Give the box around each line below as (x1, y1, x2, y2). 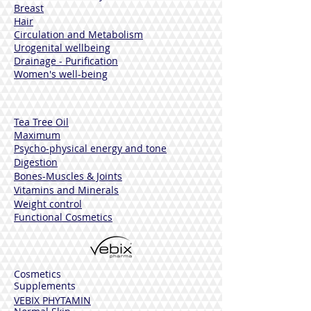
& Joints (84, 169, 122, 183)
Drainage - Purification (14, 54, 118, 67)
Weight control (14, 197, 82, 210)
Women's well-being (14, 67, 108, 81)
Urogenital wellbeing (14, 41, 110, 54)
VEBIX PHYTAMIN (14, 294, 91, 307)
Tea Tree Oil (14, 115, 69, 128)
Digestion (14, 155, 58, 169)
